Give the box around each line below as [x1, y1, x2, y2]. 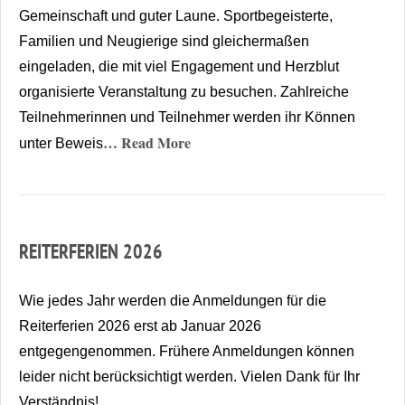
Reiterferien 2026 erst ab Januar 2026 [19, 317, 261, 334]
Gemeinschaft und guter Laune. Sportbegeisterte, [19, 7, 333, 24]
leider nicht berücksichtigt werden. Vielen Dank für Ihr [19, 368, 360, 384]
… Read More [103, 131, 191, 153]
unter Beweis [19, 135, 103, 151]
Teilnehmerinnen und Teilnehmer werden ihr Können [19, 108, 355, 125]
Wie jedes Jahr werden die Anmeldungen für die [19, 292, 326, 308]
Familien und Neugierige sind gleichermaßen [19, 33, 309, 49]
